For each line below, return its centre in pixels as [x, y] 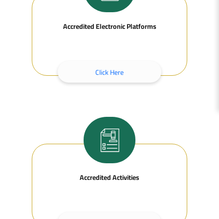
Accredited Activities [109, 177]
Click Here [109, 72]
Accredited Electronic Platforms [109, 26]
